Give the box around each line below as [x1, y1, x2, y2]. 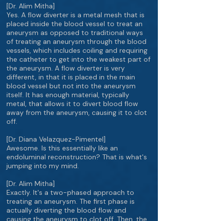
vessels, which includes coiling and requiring [6, 46, 147, 55]
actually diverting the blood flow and [6, 206, 126, 215]
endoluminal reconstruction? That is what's [6, 152, 147, 161]
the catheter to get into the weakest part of [6, 55, 150, 64]
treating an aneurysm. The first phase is [6, 197, 135, 206]
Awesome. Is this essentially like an [6, 144, 118, 152]
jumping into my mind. [6, 161, 79, 170]
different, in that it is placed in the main [6, 73, 135, 81]
